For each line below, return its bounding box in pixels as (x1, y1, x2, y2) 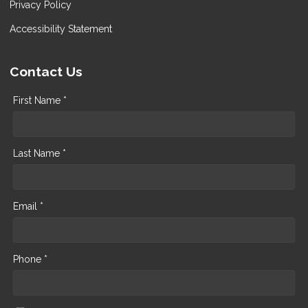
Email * (13, 200, 43, 212)
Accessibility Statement (10, 23, 112, 34)
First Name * (13, 94, 67, 106)
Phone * (13, 253, 47, 265)
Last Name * (13, 147, 66, 159)
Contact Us (10, 63, 82, 79)
